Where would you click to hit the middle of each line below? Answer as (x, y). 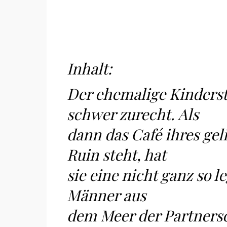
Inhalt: (91, 68)
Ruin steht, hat (117, 155)
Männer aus (106, 195)
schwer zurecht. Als (133, 114)
